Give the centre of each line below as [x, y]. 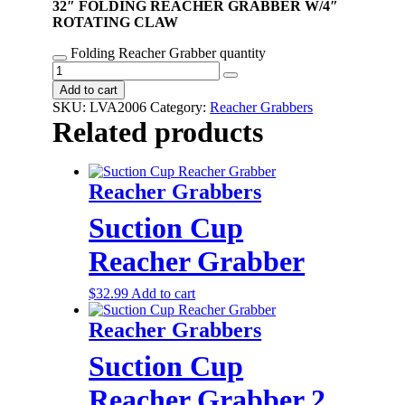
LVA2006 [118, 107]
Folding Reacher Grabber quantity [169, 52]
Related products [158, 132]
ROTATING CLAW [116, 22]
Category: [180, 107]
